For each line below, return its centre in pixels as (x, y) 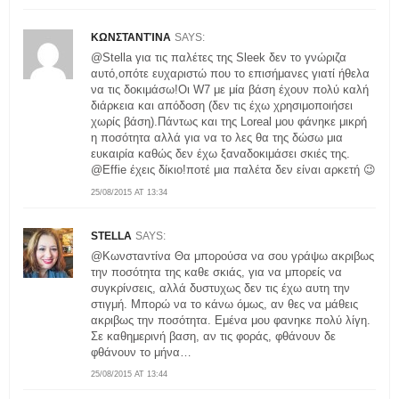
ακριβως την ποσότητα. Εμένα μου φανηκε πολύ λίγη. (231, 320)
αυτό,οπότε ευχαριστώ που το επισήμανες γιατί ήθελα (230, 74)
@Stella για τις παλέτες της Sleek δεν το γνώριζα (219, 58)
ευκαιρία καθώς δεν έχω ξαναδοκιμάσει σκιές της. (220, 154)
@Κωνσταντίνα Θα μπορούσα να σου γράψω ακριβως (232, 256)
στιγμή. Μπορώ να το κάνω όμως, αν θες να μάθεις (224, 304)
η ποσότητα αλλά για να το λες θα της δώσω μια (217, 138)
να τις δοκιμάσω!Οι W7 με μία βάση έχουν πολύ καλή (230, 90)
